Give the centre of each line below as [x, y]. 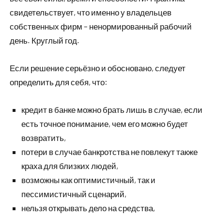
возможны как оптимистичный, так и [88, 180]
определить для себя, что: [59, 82]
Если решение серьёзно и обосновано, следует [98, 68]
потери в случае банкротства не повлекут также [109, 152]
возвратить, [44, 138]
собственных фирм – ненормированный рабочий [101, 26]
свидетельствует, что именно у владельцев [91, 12]
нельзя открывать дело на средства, [88, 208]
